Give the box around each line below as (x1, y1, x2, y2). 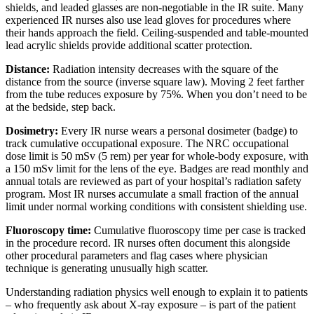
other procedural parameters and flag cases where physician (6, 249, 268, 261)
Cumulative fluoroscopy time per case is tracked (91, 224, 306, 236)
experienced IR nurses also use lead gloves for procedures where (6, 13, 291, 26)
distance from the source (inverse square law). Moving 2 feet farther (6, 75, 304, 88)
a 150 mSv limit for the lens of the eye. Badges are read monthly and (6, 162, 308, 175)
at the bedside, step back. (6, 100, 116, 113)
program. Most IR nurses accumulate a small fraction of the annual (6, 187, 299, 200)
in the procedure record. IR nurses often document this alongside (6, 236, 290, 249)
